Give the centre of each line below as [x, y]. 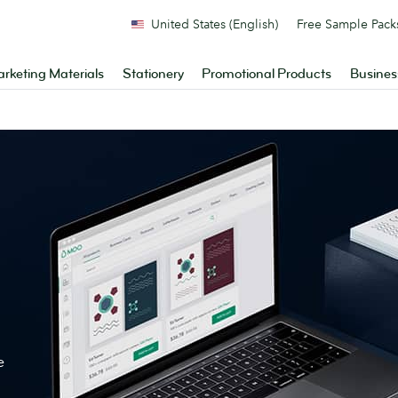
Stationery [153, 74]
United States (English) [215, 24]
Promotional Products [267, 74]
